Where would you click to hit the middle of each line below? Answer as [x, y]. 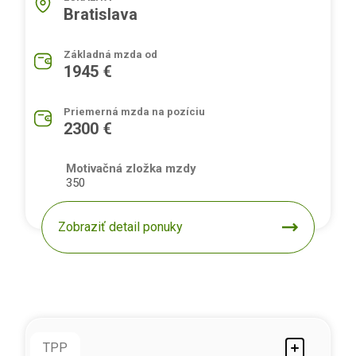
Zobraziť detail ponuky [121, 227]
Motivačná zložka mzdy [131, 169]
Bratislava [101, 15]
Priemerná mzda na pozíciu [134, 112]
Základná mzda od [110, 55]
